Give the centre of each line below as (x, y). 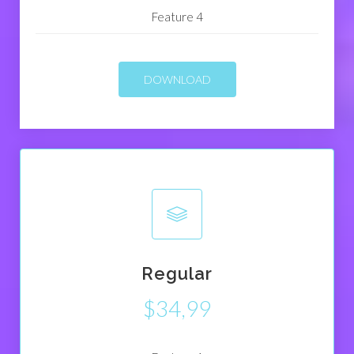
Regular (177, 274)
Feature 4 (177, 17)
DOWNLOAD (177, 80)
